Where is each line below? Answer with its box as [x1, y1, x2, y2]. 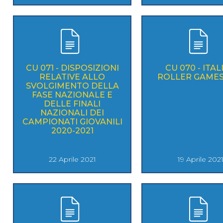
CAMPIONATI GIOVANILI [22, 116, 122, 126]
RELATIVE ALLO [39, 72, 105, 82]
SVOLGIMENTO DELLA [25, 81, 119, 91]
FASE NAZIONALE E [32, 90, 112, 100]
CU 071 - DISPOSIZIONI [25, 63, 119, 73]
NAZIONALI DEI [40, 108, 104, 117]
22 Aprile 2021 [48, 154, 96, 164]
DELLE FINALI [44, 99, 101, 109]
